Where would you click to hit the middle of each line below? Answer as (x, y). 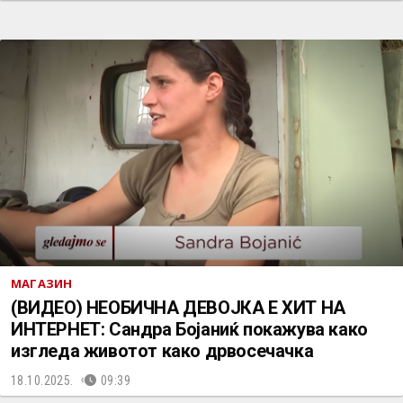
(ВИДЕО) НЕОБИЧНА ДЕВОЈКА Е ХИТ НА (178, 308)
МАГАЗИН (42, 283)
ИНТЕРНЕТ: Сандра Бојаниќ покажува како (189, 329)
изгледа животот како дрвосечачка (162, 351)
